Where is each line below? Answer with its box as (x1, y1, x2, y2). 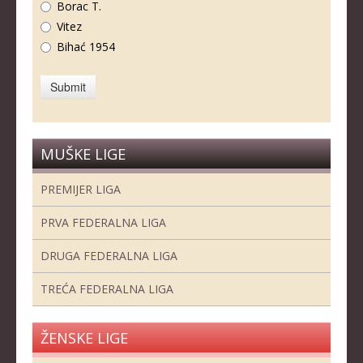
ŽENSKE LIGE (41, 328, 128, 348)
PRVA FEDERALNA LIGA (41, 215, 166, 231)
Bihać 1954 (57, 39, 115, 55)
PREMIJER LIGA (41, 181, 121, 198)
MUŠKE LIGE (41, 144, 126, 164)
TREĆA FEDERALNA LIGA (41, 281, 173, 297)
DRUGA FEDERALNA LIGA (41, 248, 177, 264)
